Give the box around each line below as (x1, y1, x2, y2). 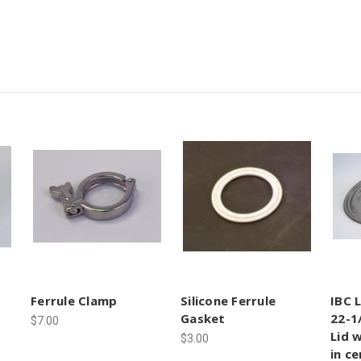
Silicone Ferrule (180, 293, 276, 309)
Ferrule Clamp (31, 293, 118, 309)
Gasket (180, 310, 226, 327)
